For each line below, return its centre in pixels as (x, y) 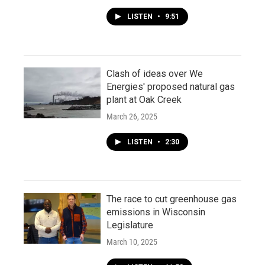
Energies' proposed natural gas (171, 87)
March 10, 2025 (132, 242)
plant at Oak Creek (144, 100)
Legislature (130, 225)
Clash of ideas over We (155, 74)
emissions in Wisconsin (156, 212)
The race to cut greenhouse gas (172, 199)
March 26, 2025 (132, 117)
